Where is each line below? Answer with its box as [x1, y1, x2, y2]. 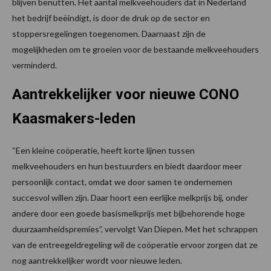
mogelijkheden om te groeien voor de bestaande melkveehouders [12, 44, 259, 55]
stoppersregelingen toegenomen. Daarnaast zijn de [12, 28, 206, 39]
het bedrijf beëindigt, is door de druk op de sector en [12, 13, 210, 24]
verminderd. [12, 60, 57, 71]
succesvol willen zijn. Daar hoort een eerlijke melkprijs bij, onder [12, 192, 248, 203]
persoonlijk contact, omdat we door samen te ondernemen [12, 177, 232, 188]
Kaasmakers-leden [12, 110, 135, 128]
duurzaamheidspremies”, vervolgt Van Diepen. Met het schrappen [12, 224, 258, 235]
